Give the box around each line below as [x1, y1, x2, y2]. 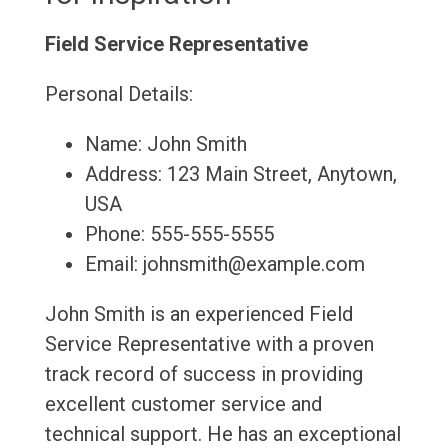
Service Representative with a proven [44, 332, 374, 357]
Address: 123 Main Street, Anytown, [84, 162, 397, 187]
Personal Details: [44, 82, 193, 107]
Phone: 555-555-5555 [84, 222, 274, 247]
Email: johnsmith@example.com [84, 252, 365, 277]
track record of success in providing [44, 362, 363, 387]
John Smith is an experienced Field [44, 302, 353, 327]
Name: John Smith [84, 132, 247, 157]
